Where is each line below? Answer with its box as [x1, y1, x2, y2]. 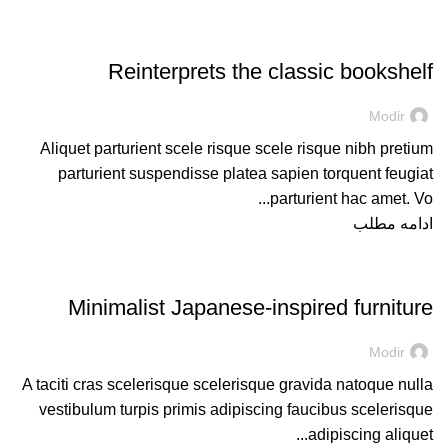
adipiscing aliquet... [308, 426, 433, 443]
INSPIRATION [347, 266, 423, 280]
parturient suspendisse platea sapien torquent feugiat [58, 165, 433, 182]
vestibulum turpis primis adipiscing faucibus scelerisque [39, 401, 433, 418]
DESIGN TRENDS [324, 30, 423, 44]
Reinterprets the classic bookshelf [108, 59, 433, 84]
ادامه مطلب [353, 215, 433, 232]
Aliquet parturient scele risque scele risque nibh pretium [40, 140, 433, 157]
